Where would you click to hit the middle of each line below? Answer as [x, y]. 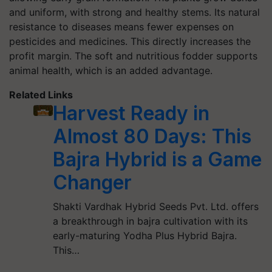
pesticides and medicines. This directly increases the [130, 41]
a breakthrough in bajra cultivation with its [150, 221]
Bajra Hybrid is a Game [157, 159]
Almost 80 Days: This [152, 136]
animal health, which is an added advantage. [111, 70]
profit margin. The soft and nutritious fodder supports [133, 56]
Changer [92, 182]
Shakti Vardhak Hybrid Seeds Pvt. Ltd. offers [155, 206]
